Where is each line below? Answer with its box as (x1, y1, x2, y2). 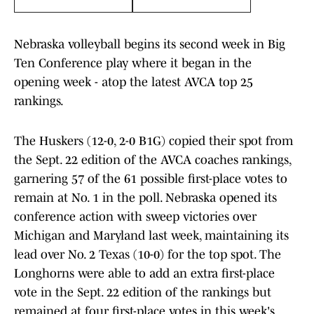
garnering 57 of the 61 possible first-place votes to (14, 172, 287, 186)
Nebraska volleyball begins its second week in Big (14, 37, 285, 52)
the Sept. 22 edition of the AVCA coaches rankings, (14, 153, 291, 168)
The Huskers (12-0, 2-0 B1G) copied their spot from (14, 134, 293, 149)
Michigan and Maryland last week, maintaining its (14, 228, 289, 243)
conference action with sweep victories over (14, 210, 257, 224)
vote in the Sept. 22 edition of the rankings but (14, 285, 271, 300)
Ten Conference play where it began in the (14, 56, 252, 71)
